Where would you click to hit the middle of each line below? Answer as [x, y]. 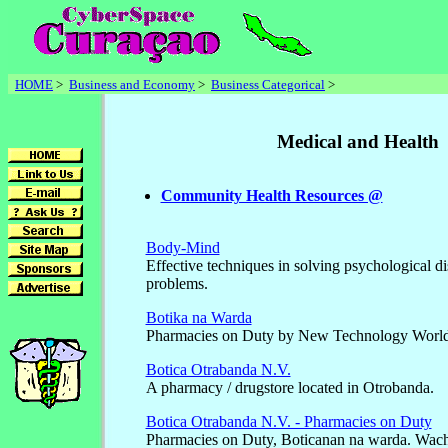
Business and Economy [132, 84]
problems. [176, 284]
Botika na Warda [198, 318]
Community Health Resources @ [271, 196]
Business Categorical [268, 84]
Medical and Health [358, 141]
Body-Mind [182, 248]
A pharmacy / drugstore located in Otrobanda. [289, 388]
